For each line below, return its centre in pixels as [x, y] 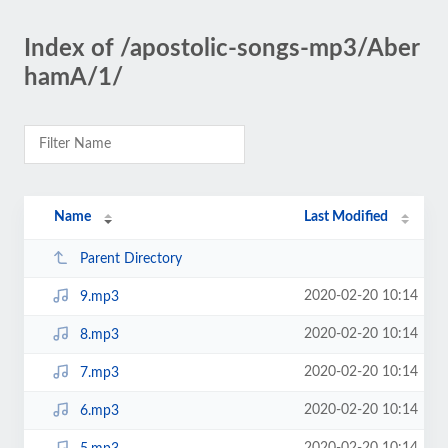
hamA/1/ [73, 78]
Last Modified [346, 217]
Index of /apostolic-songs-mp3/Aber [222, 49]
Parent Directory [130, 258]
